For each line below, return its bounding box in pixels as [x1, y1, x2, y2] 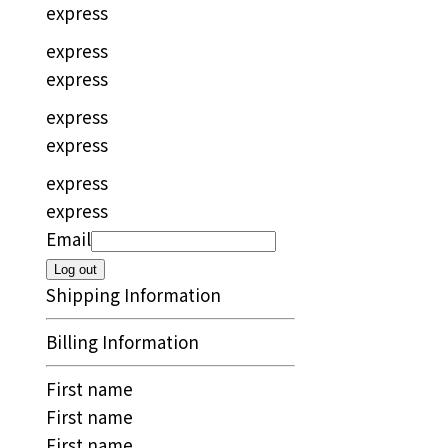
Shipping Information [46, 282, 222, 308]
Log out [54, 262, 98, 278]
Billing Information [46, 329, 200, 355]
